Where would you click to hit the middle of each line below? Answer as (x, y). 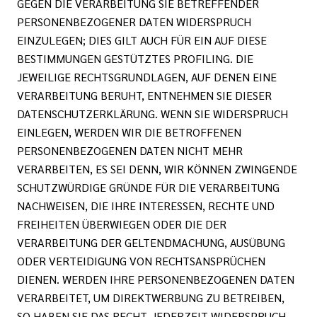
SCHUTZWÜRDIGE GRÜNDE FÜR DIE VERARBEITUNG (148, 187)
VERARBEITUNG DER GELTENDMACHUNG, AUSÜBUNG (151, 242)
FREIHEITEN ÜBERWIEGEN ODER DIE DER (122, 224)
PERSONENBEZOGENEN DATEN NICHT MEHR (130, 150)
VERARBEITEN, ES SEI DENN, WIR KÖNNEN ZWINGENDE (157, 169)
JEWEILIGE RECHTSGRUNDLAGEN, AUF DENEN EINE (147, 77)
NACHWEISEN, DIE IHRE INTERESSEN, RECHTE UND (146, 206)
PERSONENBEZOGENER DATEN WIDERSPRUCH (134, 22)
